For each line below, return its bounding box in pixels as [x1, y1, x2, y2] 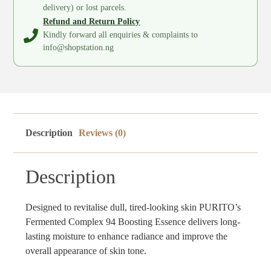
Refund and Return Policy [43, 16, 140, 26]
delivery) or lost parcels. [43, 3, 127, 13]
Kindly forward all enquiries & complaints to [43, 30, 198, 40]
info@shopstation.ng [43, 43, 114, 53]
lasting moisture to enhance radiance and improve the [25, 231, 228, 242]
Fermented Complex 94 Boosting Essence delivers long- [25, 217, 241, 227]
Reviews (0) [79, 128, 126, 139]
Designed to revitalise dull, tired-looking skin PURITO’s [25, 202, 241, 213]
